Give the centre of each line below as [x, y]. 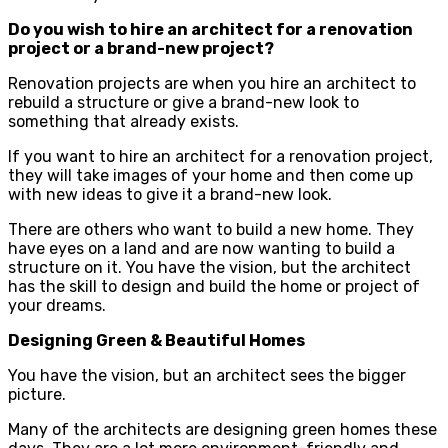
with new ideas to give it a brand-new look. [170, 194]
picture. [37, 394]
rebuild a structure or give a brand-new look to [183, 102]
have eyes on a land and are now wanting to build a [201, 248]
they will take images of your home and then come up [210, 175]
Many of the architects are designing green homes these [222, 429]
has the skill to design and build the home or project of [214, 286]
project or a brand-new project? [141, 48]
